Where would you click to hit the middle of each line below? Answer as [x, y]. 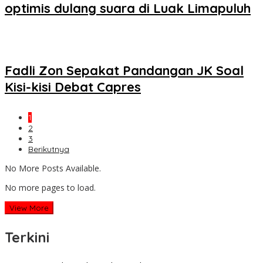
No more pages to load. [50, 187]
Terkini [27, 237]
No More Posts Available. [53, 168]
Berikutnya [49, 149]
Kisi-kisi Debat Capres [73, 87]
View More [29, 208]
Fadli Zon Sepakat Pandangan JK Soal [124, 70]
